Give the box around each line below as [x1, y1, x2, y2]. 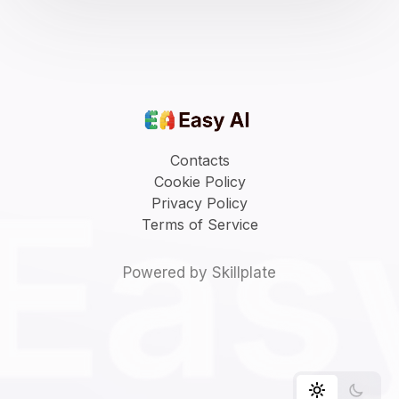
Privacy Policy [151, 193, 248, 212]
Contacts [169, 151, 230, 169]
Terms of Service [141, 215, 258, 233]
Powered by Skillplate [123, 263, 276, 281]
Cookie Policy [153, 172, 246, 191]
